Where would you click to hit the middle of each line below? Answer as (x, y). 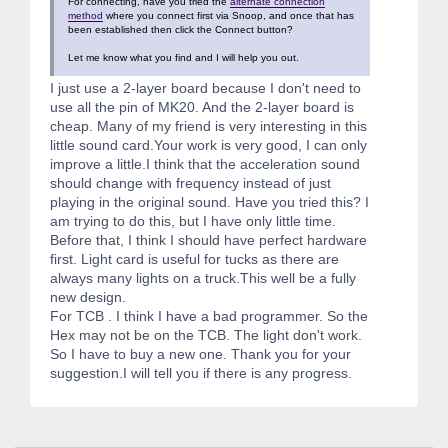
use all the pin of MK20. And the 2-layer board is (202, 107)
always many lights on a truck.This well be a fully (203, 278)
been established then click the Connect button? (180, 30)
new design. (88, 297)
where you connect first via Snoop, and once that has (228, 16)
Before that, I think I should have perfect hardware (208, 240)
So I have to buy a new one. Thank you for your (200, 354)
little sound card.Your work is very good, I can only (208, 145)
